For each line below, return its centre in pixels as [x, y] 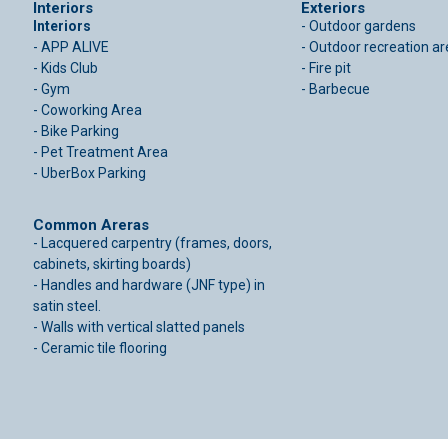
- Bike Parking [76, 131]
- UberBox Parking [89, 173]
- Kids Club [65, 68]
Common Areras [91, 225]
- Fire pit [325, 68]
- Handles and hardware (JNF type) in [149, 285]
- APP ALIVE [71, 47]
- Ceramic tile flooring [100, 348]
